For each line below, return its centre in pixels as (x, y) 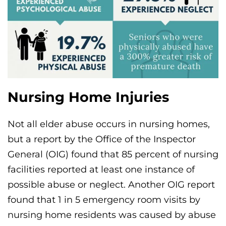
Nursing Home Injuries (88, 97)
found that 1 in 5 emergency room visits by (104, 200)
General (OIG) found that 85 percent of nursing (113, 154)
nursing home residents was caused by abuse (112, 215)
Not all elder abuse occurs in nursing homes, (109, 124)
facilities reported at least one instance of (101, 169)
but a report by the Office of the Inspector (102, 139)
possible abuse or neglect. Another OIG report (111, 184)
